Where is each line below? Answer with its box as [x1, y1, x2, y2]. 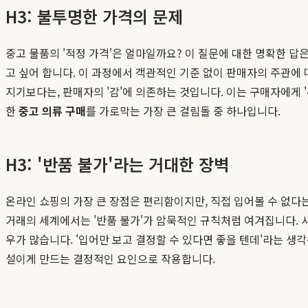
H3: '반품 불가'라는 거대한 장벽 [5, 151, 229, 176]
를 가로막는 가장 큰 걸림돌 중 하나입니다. [86, 102, 280, 119]
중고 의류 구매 [19, 102, 86, 119]
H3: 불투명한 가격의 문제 [5, 3, 183, 28]
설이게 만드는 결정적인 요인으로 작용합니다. [5, 250, 215, 267]
